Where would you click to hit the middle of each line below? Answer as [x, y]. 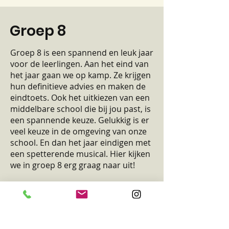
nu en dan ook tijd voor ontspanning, [82, 210]
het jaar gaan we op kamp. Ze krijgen [81, 75]
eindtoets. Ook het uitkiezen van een [80, 98]
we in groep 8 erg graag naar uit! [73, 165]
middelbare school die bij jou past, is [81, 109]
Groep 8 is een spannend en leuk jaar [82, 53]
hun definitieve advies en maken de [78, 86]
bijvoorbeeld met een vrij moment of [81, 221]
